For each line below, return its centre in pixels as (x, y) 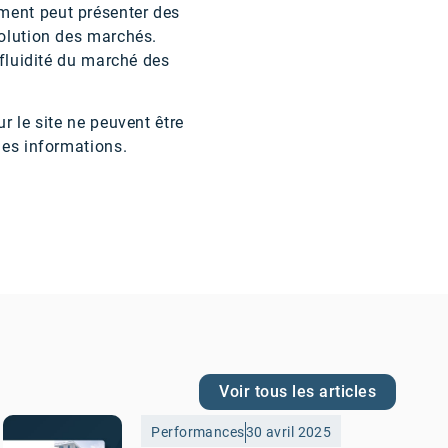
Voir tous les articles (297, 391)
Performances (198, 432)
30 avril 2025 (288, 432)
